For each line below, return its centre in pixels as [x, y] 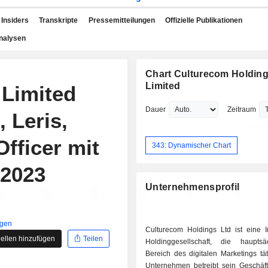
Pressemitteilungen [121, 20]
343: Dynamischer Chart [192, 145]
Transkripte [58, 20]
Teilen [92, 238]
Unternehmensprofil [193, 187]
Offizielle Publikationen [204, 20]
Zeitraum [242, 109]
